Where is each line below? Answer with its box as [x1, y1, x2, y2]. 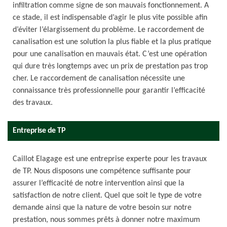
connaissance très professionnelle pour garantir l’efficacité [13, 87, 205, 95]
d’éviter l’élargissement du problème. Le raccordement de [13, 26, 204, 34]
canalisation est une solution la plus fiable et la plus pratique [13, 38, 211, 46]
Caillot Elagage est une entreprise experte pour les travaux [13, 155, 207, 163]
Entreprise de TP [13, 127, 65, 135]
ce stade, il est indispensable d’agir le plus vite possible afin [13, 14, 207, 22]
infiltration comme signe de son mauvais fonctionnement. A [13, 2, 209, 10]
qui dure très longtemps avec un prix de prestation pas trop [13, 62, 208, 70]
